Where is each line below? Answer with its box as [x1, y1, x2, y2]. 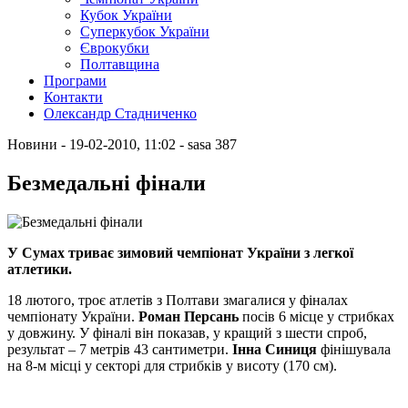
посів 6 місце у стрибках [239, 308, 394, 324]
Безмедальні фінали [7, 170, 206, 195]
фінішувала [317, 341, 391, 357]
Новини [7, 137, 57, 152]
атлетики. [7, 260, 72, 277]
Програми [44, 73, 107, 88]
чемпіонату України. [7, 308, 138, 324]
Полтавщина [80, 56, 159, 72]
